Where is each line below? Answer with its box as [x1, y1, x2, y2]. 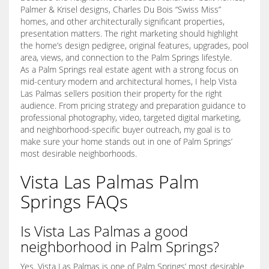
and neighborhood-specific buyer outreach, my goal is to [20, 124, 231, 136]
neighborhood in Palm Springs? [20, 237, 219, 257]
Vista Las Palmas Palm [20, 169, 199, 195]
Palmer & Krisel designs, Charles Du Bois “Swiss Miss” [20, 4, 221, 16]
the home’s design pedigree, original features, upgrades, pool [20, 40, 249, 52]
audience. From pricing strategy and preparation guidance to [20, 100, 246, 112]
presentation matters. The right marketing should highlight [20, 28, 238, 40]
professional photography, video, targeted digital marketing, [20, 112, 241, 124]
